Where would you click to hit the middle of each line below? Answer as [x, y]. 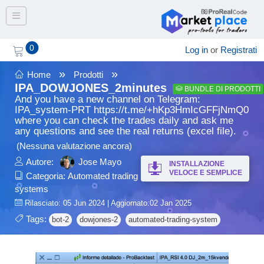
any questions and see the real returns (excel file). [126, 131]
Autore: [40, 162]
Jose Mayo [100, 162]
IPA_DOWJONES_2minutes [91, 88]
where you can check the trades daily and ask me [124, 121]
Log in [197, 50]
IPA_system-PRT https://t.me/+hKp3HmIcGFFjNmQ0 [132, 110]
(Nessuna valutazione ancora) [74, 146]
